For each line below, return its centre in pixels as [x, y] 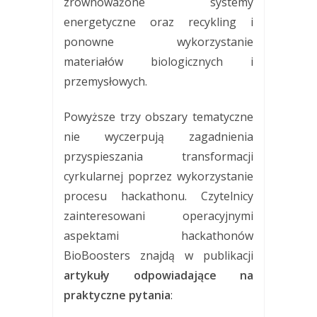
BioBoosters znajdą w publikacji [158, 255]
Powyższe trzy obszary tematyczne [158, 116]
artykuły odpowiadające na [158, 275]
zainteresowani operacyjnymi [158, 215]
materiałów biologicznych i [158, 61]
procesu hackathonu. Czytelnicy [158, 196]
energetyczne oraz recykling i [158, 22]
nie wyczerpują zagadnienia [158, 136]
